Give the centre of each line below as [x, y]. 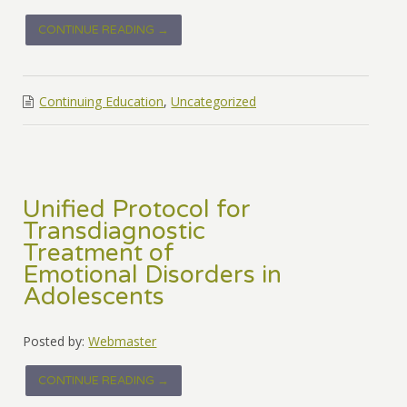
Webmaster [123, 342]
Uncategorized [214, 102]
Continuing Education [102, 102]
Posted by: [54, 342]
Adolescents [94, 298]
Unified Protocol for [137, 210]
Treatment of [99, 254]
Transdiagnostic [114, 232]
